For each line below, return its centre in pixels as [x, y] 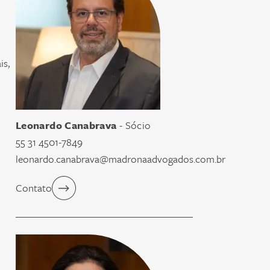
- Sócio [134, 125]
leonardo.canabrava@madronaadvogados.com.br [121, 159]
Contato [34, 188]
